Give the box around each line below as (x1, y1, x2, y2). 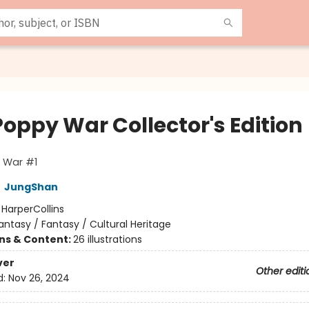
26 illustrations (72, 232, 142, 246)
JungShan (3, 180, 58, 194)
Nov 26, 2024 (8, 271, 70, 286)
